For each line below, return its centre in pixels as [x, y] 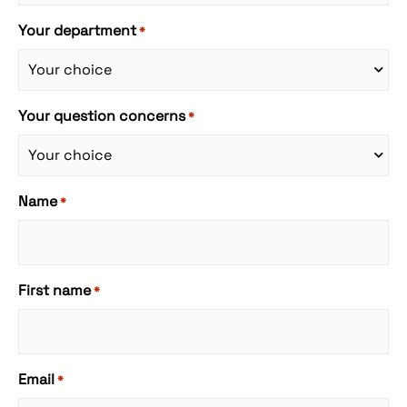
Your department [77, 31]
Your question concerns [102, 116]
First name [55, 291]
